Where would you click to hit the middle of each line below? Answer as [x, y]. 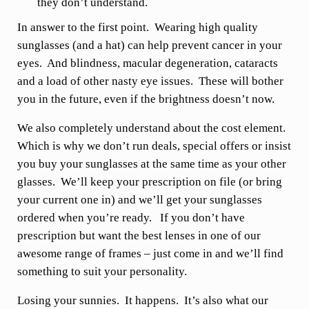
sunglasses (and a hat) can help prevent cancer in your [149, 45]
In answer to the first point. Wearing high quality [137, 27]
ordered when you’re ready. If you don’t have [131, 217]
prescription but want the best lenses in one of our [139, 235]
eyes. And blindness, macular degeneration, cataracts [147, 63]
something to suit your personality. [102, 271]
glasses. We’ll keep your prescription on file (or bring [149, 181]
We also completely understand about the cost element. [152, 128]
